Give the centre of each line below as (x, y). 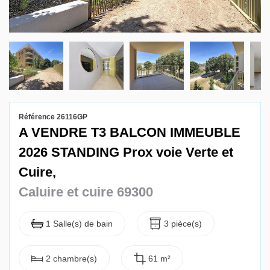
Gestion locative (73, 19)
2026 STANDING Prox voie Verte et (126, 152)
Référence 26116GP (53, 117)
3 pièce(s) (183, 224)
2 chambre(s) (71, 258)
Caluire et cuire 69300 (86, 192)
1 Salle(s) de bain (79, 224)
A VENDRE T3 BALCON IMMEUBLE (130, 132)
